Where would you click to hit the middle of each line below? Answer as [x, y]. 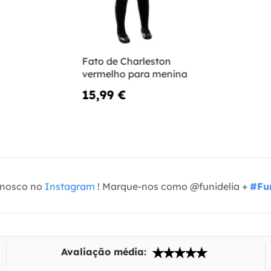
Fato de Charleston [126, 61]
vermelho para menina [135, 74]
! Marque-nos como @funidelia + [172, 187]
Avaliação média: [106, 252]
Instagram [70, 187]
